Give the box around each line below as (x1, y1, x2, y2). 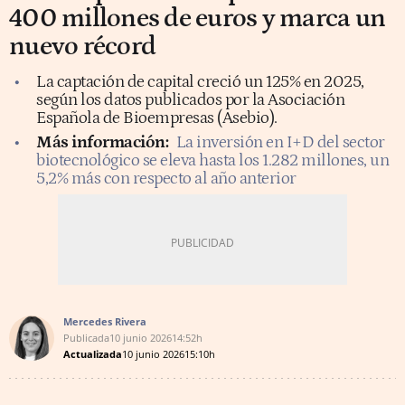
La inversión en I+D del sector (175, 132, 385, 152)
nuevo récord (9, 31, 155, 61)
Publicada (63, 330, 109, 344)
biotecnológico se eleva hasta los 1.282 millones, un (36, 150, 389, 170)
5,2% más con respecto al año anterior (36, 168, 297, 188)
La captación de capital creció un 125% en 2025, (36, 71, 364, 91)
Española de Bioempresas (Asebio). (36, 108, 278, 127)
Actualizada (63, 346, 122, 361)
